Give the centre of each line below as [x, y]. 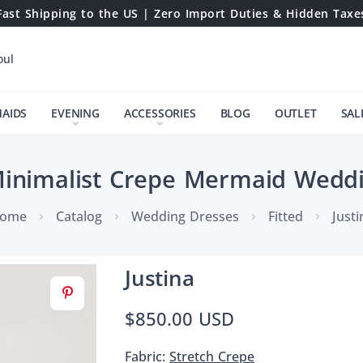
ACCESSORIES [160, 113]
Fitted [285, 216]
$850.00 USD [179, 318]
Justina [160, 278]
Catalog [79, 216]
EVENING [75, 113]
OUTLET [295, 113]
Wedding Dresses [185, 216]
